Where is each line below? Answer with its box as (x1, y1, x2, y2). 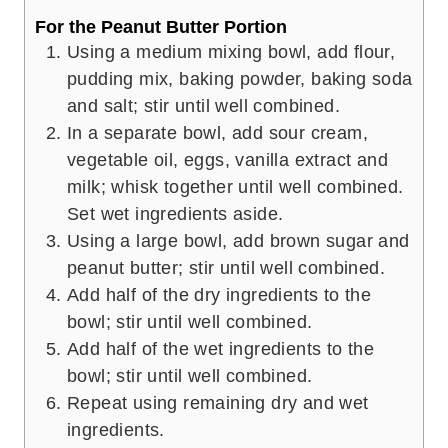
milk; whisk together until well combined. (67, 177, 404, 198)
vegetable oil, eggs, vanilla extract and (67, 150, 388, 171)
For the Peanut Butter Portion (35, 17, 287, 38)
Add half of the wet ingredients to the (67, 339, 375, 360)
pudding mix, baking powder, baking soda (67, 69, 413, 90)
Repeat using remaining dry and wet (67, 393, 369, 414)
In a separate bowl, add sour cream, (67, 123, 368, 144)
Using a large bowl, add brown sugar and (67, 231, 410, 252)
